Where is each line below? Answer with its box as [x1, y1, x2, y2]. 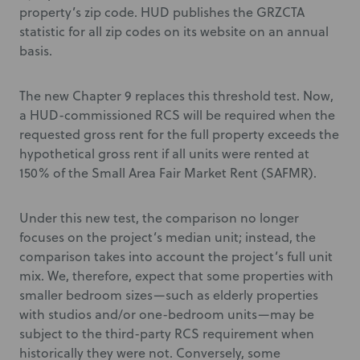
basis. [19, 42, 52, 59]
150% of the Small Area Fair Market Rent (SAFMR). [19, 164, 317, 182]
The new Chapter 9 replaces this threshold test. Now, [19, 87, 333, 104]
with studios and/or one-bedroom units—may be [19, 305, 314, 323]
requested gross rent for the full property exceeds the [19, 125, 339, 143]
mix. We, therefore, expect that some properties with [19, 267, 333, 284]
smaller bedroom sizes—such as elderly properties [19, 286, 318, 304]
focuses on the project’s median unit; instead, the [19, 228, 316, 246]
